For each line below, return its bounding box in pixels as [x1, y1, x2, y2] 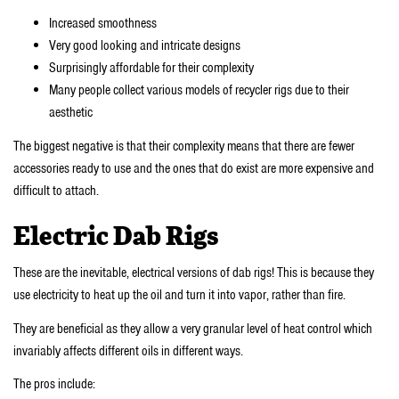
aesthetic [49, 103, 93, 122]
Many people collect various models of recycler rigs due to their [49, 81, 349, 100]
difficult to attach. [13, 181, 99, 199]
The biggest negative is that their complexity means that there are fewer [13, 136, 354, 155]
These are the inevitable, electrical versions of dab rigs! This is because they [13, 264, 374, 282]
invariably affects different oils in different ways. [13, 341, 246, 360]
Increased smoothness [49, 14, 157, 33]
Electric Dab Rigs [13, 224, 218, 250]
